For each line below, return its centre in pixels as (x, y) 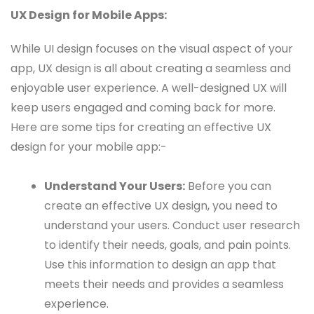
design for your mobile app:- (89, 147)
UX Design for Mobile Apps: (89, 15)
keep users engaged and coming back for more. (143, 108)
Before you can (228, 186)
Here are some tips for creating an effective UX (141, 128)
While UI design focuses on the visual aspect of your (152, 49)
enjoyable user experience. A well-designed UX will (149, 88)
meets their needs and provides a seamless (164, 285)
